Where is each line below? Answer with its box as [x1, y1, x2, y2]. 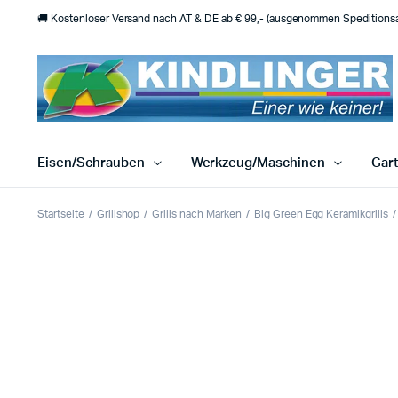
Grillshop [96, 209, 140, 220]
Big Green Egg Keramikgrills [253, 209, 389, 220]
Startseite [37, 209, 84, 220]
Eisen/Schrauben [37, 156, 145, 171]
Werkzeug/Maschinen [190, 156, 326, 171]
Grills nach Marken [152, 209, 242, 220]
